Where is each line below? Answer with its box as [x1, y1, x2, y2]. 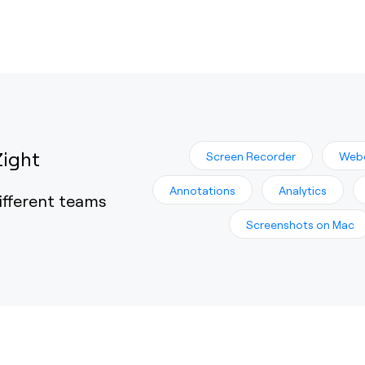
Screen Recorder [206, 148, 296, 163]
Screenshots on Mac [246, 217, 354, 231]
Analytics [279, 182, 327, 197]
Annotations [169, 182, 235, 197]
